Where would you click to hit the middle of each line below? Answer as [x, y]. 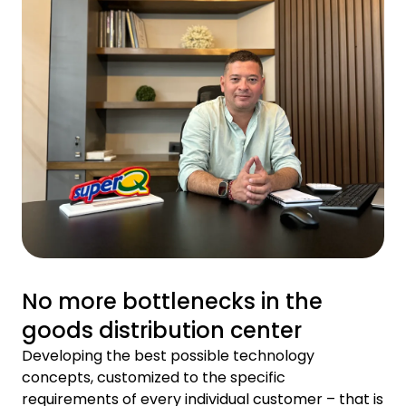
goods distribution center [162, 330]
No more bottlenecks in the [172, 301]
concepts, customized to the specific [154, 377]
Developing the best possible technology [168, 355]
